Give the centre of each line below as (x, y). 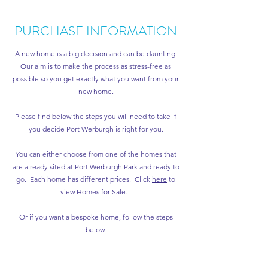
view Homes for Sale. (96, 192)
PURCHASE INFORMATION (96, 31)
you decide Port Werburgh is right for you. (96, 129)
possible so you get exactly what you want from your (96, 79)
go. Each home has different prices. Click (84, 179)
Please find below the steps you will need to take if (96, 116)
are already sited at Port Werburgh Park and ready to (96, 167)
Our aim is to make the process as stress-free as (96, 66)
